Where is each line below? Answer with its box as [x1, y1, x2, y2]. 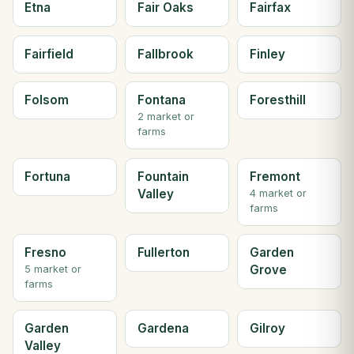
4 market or [249, 186, 307, 199]
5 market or [24, 263, 82, 275]
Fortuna [24, 168, 71, 184]
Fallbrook [137, 46, 194, 62]
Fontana [137, 92, 186, 108]
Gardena [137, 321, 189, 337]
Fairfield [24, 46, 74, 62]
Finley [249, 46, 285, 62]
